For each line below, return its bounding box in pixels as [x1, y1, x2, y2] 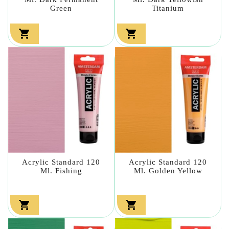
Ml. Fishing [40, 166, 82, 175]
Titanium [152, 4, 184, 12]
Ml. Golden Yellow [133, 166, 202, 175]
